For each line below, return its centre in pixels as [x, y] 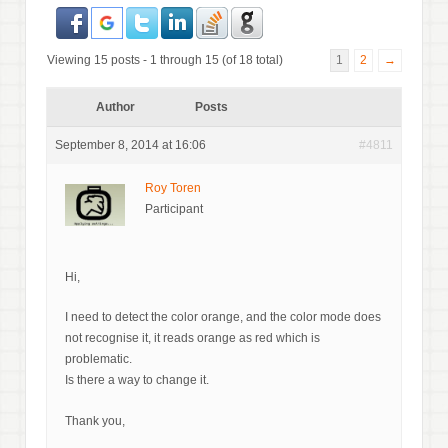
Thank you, [95, 420]
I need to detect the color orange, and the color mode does [223, 317]
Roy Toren [173, 188]
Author [115, 107]
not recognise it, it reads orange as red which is [192, 338]
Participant [174, 209]
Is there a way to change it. [137, 380]
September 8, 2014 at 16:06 [130, 145]
